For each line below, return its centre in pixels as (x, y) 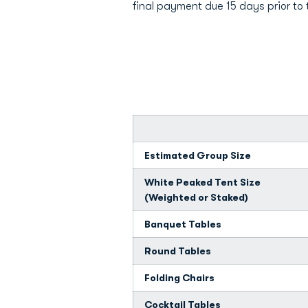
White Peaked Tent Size (202, 182)
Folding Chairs (179, 277)
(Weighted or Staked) (196, 197)
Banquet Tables (183, 224)
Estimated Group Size (198, 155)
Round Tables (178, 251)
